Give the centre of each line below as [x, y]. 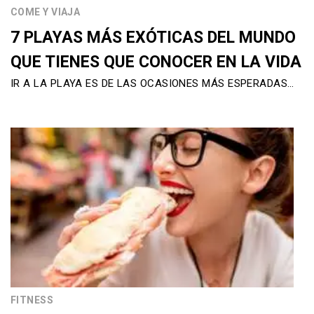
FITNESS [32, 300]
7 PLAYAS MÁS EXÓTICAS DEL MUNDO [153, 38]
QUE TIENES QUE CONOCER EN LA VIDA [156, 62]
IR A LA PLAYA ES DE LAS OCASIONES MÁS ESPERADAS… [152, 84]
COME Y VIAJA [46, 12]
